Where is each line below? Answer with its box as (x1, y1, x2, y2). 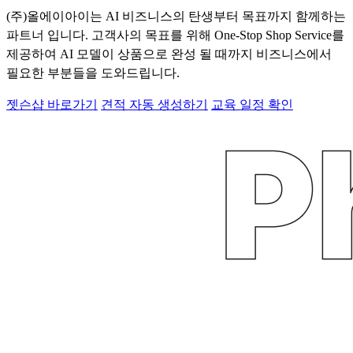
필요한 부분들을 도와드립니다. (6, 65, 180, 80)
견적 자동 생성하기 (101, 97, 208, 111)
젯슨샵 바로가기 (6, 97, 98, 111)
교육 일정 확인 (211, 97, 293, 111)
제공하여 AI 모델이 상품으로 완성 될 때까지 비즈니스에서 (6, 46, 332, 61)
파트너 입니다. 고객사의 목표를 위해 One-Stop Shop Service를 (6, 28, 344, 42)
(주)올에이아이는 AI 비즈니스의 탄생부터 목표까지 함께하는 (6, 9, 346, 23)
